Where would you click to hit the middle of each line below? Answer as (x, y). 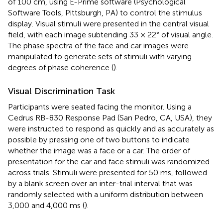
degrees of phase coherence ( (61, 67)
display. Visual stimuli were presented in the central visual (109, 23)
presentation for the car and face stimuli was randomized (109, 161)
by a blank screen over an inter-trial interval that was (100, 183)
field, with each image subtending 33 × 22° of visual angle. (111, 34)
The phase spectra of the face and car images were (98, 45)
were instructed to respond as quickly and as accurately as (111, 128)
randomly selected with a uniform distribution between (106, 194)
